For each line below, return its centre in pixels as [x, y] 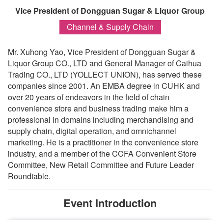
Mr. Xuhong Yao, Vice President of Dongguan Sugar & [102, 52]
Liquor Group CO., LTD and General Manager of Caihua [105, 63]
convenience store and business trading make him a [98, 108]
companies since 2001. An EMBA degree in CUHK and [104, 86]
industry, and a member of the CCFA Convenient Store [102, 153]
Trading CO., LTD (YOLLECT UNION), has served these [105, 74]
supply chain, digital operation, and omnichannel [92, 131]
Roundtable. [29, 176]
